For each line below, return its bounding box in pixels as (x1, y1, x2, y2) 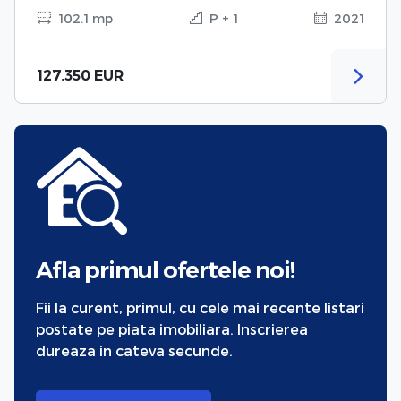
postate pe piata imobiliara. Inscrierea (36, 320, 308, 337)
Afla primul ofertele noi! (36, 255, 294, 284)
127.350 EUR (37, 66, 124, 84)
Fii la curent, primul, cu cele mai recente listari (36, 298, 364, 316)
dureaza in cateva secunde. (36, 341, 233, 359)
